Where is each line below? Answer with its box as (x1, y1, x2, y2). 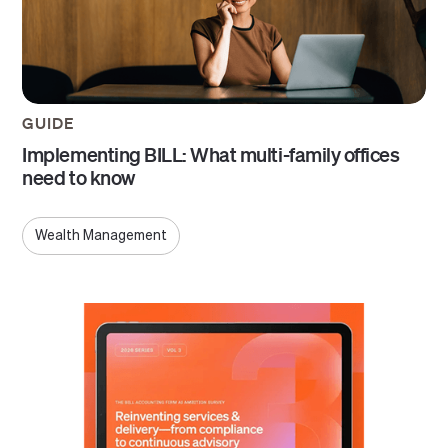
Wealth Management (35, 228, 168, 243)
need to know (22, 164, 135, 189)
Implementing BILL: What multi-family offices (22, 141, 400, 166)
